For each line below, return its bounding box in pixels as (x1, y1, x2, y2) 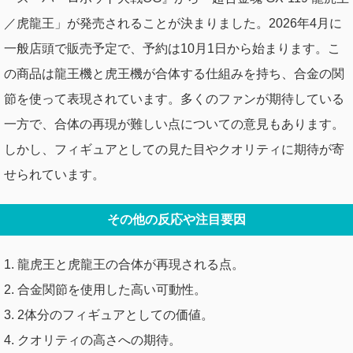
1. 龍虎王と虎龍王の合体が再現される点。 (4, 257, 244, 271)
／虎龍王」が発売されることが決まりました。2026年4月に (4, 16, 342, 30)
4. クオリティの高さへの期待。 (4, 333, 181, 347)
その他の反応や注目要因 (107, 212, 246, 226)
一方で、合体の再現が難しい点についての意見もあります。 (4, 117, 344, 131)
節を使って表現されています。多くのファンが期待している (4, 91, 344, 106)
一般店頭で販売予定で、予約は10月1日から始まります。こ (4, 41, 340, 55)
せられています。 (4, 167, 105, 181)
